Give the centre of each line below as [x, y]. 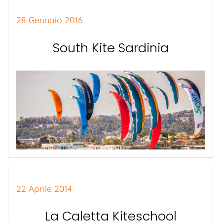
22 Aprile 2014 [44, 188]
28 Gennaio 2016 [49, 20]
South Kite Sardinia [110, 48]
